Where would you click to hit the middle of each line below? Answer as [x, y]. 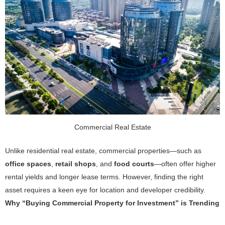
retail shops [76, 163]
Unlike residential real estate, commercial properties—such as [103, 150]
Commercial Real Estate [113, 127]
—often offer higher [185, 163]
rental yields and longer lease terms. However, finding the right [104, 177]
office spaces [28, 163]
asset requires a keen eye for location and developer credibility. [105, 190]
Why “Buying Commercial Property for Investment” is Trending [112, 203]
